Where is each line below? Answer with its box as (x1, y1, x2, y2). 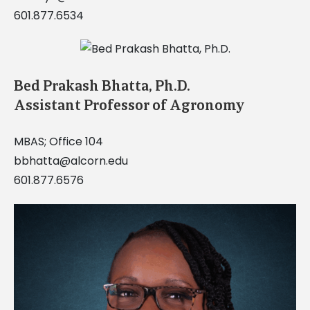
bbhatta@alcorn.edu (13, 153, 128, 170)
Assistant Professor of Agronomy (13, 96, 245, 115)
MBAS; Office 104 (13, 134, 103, 150)
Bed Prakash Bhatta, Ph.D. (13, 77, 190, 95)
